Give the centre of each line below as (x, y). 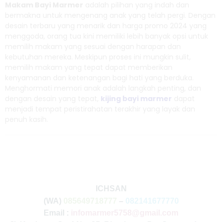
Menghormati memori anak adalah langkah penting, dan (103, 88)
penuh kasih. (27, 120)
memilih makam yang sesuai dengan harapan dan (93, 47)
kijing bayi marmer (136, 99)
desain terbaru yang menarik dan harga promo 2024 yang (106, 26)
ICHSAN (111, 189)
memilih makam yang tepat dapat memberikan (89, 68)
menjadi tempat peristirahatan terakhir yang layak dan (100, 109)
